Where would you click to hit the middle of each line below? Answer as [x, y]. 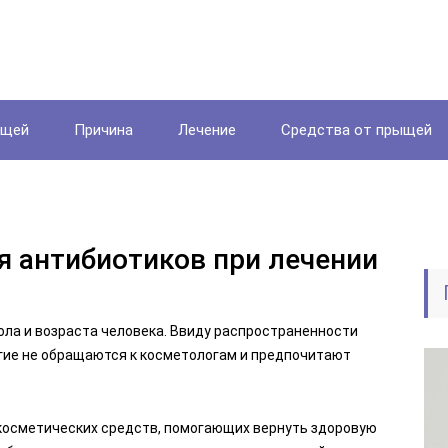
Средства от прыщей [356, 130]
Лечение [207, 130]
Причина [103, 130]
